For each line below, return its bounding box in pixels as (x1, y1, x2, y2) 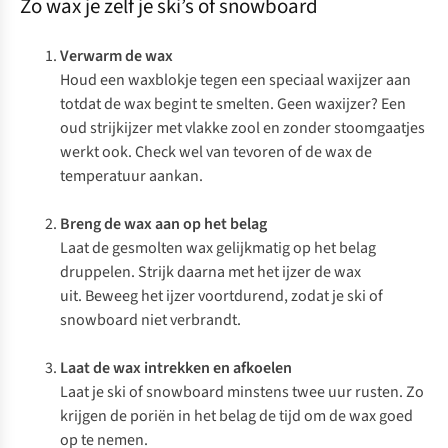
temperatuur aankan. (60, 165, 203, 187)
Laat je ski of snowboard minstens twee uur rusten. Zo (60, 381, 424, 403)
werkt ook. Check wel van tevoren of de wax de (60, 141, 372, 163)
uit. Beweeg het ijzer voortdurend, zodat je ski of (60, 285, 383, 307)
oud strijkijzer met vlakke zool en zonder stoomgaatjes (60, 117, 425, 139)
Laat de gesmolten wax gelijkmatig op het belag (60, 237, 376, 259)
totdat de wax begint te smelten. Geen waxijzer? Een (60, 93, 406, 115)
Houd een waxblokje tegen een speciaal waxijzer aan (60, 69, 411, 91)
